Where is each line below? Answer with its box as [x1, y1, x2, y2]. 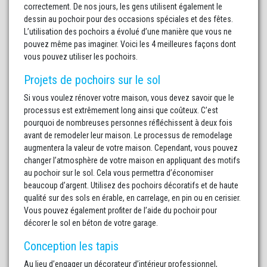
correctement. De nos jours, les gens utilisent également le [24, 2, 222, 12]
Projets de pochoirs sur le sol [24, 73, 160, 88]
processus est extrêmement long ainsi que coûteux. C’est [24, 105, 218, 116]
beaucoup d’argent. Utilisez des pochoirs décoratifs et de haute [24, 181, 238, 191]
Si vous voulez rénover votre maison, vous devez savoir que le [24, 93, 234, 103]
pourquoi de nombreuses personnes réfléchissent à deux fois [24, 118, 232, 128]
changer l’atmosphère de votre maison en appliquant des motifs [24, 156, 240, 166]
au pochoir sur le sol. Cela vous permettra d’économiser [24, 168, 213, 178]
